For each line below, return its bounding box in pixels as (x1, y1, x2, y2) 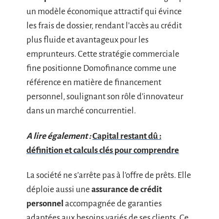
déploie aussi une (26, 185, 91, 194)
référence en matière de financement (26, 78, 161, 87)
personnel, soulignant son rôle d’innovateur (26, 92, 183, 101)
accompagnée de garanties (64, 199, 162, 208)
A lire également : (26, 131, 91, 141)
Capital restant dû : (92, 131, 161, 141)
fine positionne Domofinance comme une (26, 64, 176, 73)
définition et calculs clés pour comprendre (26, 145, 179, 155)
